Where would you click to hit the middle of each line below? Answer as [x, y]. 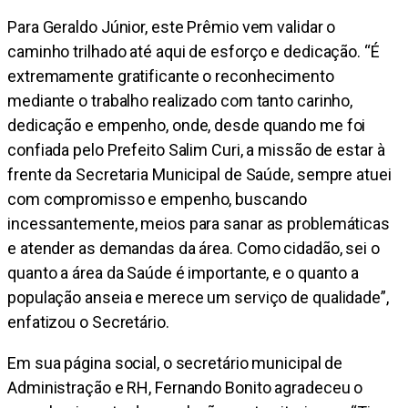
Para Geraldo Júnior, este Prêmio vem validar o [172, 27]
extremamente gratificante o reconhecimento [171, 76]
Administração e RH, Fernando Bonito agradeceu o [185, 388]
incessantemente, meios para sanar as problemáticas [199, 224]
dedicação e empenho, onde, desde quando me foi [187, 126]
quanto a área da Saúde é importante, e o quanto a [184, 273]
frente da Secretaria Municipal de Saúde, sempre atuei [199, 175]
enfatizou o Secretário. [88, 322]
